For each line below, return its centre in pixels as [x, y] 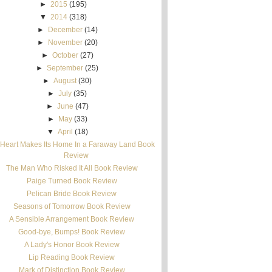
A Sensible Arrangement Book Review [72, 219]
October [65, 55]
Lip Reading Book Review [72, 257]
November [65, 42]
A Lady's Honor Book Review [72, 245]
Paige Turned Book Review [72, 181]
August [65, 81]
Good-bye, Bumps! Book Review [72, 232]
